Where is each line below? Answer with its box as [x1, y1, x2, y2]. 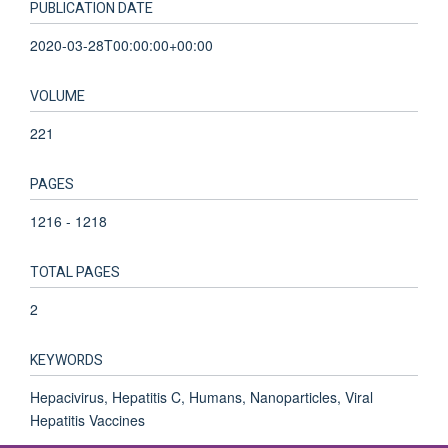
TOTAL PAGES [30, 261, 120, 283]
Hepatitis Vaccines [30, 409, 145, 430]
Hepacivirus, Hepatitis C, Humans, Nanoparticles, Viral [30, 386, 373, 407]
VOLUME [30, 85, 85, 107]
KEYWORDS [30, 349, 103, 371]
